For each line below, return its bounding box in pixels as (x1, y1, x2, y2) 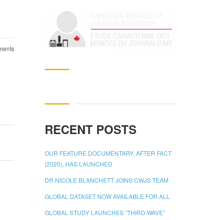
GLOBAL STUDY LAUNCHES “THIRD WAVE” (45, 208, 165, 217)
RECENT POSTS (45, 120, 137, 137)
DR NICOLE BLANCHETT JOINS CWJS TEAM (45, 175, 168, 184)
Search (45, 77, 67, 87)
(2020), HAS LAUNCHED (45, 159, 112, 168)
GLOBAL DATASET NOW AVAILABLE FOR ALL (45, 192, 170, 200)
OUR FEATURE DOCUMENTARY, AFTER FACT (45, 148, 171, 157)
